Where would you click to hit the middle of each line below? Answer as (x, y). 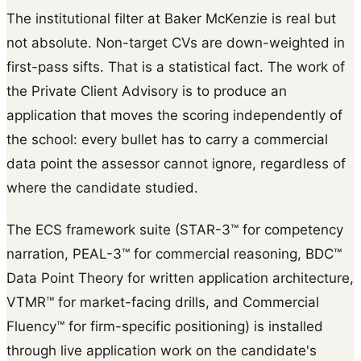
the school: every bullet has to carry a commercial (167, 140)
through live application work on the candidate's (162, 351)
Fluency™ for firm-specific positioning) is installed (165, 327)
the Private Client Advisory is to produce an (147, 91)
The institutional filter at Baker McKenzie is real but (171, 19)
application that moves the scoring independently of (174, 116)
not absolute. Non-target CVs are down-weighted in (176, 43)
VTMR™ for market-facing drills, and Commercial (163, 303)
